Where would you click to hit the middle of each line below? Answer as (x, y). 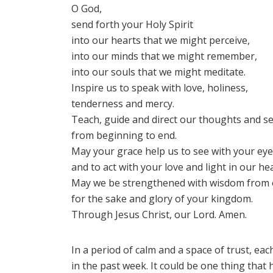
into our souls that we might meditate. (158, 72)
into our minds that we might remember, (164, 56)
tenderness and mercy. (123, 103)
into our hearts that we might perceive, (161, 40)
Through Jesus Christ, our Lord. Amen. (159, 214)
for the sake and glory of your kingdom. (162, 198)
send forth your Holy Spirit (132, 24)
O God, (87, 8)
